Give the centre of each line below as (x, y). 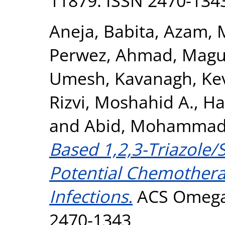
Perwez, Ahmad (111, 54)
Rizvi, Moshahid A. (122, 101)
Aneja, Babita (102, 31)
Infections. (91, 196)
